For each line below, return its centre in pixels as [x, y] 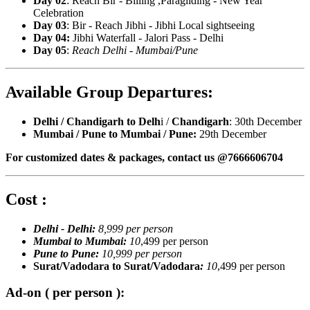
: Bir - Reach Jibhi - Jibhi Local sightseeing [162, 26]
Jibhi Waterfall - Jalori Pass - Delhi [148, 38]
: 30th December [265, 121]
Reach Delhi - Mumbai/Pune [134, 51]
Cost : [26, 199]
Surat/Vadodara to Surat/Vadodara [117, 266]
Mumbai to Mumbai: [81, 241]
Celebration [58, 13]
